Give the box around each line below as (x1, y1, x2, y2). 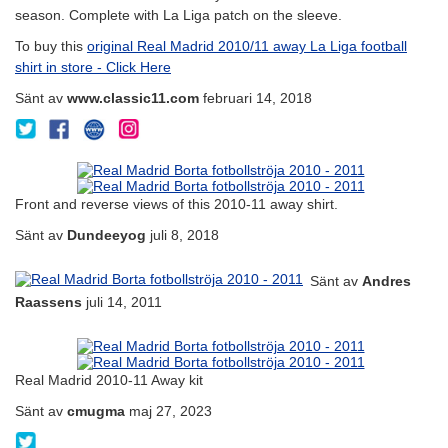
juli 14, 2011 (82, 293, 162, 310)
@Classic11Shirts (38, 120, 125, 132)
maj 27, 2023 (125, 402, 212, 419)
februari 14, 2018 (199, 89, 312, 106)
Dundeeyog (67, 226, 146, 243)
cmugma (67, 402, 125, 419)
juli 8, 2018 (146, 226, 219, 243)
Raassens (15, 293, 82, 310)
